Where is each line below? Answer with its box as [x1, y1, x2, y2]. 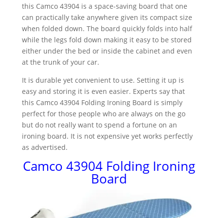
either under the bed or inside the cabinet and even [21, 46, 192, 55]
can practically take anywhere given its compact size [21, 13, 192, 22]
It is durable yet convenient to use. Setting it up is [21, 75, 184, 85]
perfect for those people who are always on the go [21, 109, 185, 118]
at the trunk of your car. [21, 57, 99, 67]
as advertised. [21, 143, 68, 152]
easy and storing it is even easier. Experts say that [21, 87, 185, 96]
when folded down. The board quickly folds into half [21, 24, 192, 33]
